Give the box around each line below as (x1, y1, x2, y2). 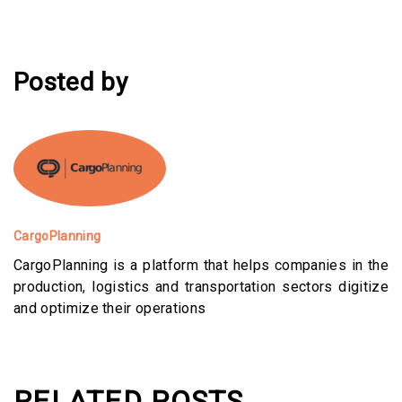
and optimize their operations (13, 299, 206, 317)
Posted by (13, 66, 127, 97)
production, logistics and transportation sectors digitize (13, 277, 389, 295)
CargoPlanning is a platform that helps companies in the (13, 256, 389, 274)
